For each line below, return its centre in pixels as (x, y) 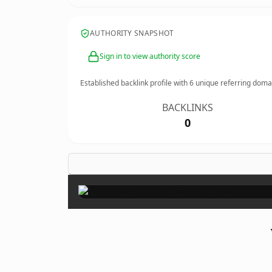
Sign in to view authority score (150, 56)
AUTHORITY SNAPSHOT (132, 33)
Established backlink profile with (135, 83)
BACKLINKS (188, 107)
